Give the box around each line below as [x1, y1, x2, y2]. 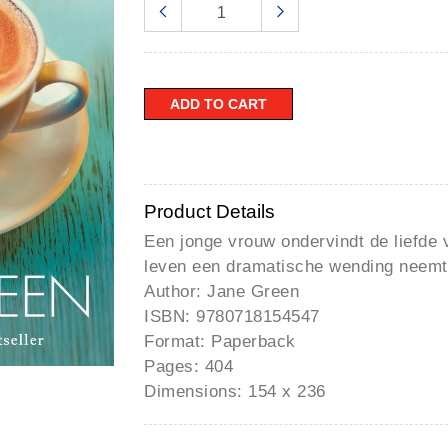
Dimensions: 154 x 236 [144, 381, 326, 401]
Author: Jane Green [144, 281, 299, 301]
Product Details [144, 200, 275, 222]
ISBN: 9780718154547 [144, 306, 320, 326]
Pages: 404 [144, 356, 233, 376]
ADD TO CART [170, 95, 267, 112]
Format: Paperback [144, 331, 296, 351]
